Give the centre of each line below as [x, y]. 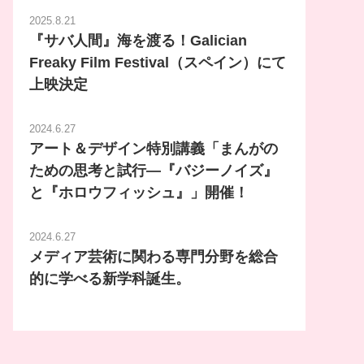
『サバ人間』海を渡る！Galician [138, 40]
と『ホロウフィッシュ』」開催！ [139, 192]
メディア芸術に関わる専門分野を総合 [153, 256]
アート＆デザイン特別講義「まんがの [153, 148]
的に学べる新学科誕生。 [109, 278]
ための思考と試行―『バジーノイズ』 [153, 170]
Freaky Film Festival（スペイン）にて [157, 62]
